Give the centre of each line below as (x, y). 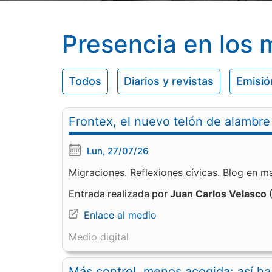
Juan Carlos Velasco (218, 194)
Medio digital (99, 237)
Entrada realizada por (119, 194)
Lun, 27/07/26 (118, 151)
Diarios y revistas (169, 81)
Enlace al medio (120, 215)
